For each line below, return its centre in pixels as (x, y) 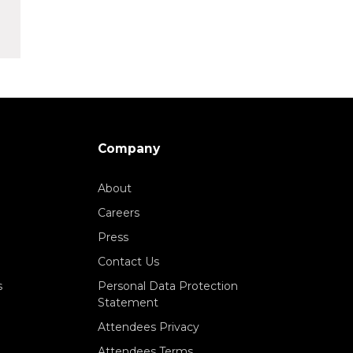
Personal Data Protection (168, 286)
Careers (119, 213)
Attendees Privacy (149, 327)
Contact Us (128, 262)
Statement (128, 303)
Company (129, 149)
